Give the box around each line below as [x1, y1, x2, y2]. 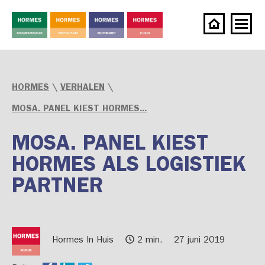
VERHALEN [60, 84, 105, 93]
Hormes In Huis [52, 237, 114, 245]
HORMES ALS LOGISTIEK [12, 156, 246, 177]
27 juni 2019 [174, 237, 225, 245]
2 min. [134, 237, 162, 245]
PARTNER [12, 177, 103, 199]
